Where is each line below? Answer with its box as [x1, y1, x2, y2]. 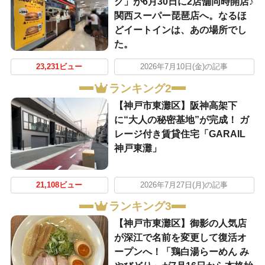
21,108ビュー [36, 180, 83, 189]
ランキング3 [108, 200, 172, 213]
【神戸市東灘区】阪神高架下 [114, 100, 237, 111]
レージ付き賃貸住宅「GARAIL [114, 128, 245, 139]
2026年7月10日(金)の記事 [140, 63, 228, 72]
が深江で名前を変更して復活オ [114, 232, 247, 243]
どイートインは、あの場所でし [114, 25, 247, 35]
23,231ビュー [36, 63, 83, 72]
